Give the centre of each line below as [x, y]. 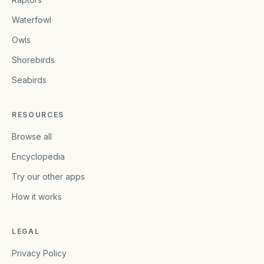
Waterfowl [32, 19]
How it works [37, 196]
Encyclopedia [38, 156]
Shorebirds [33, 60]
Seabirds [29, 80]
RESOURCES [38, 114]
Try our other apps [48, 176]
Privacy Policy [39, 253]
